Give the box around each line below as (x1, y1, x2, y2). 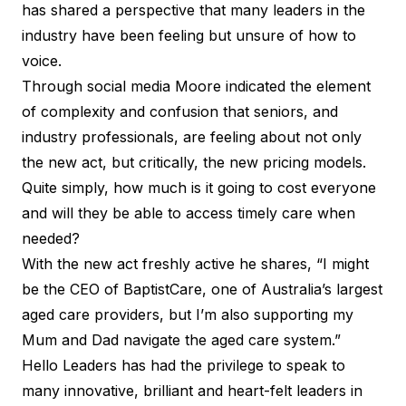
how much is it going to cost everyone (113, 178, 376, 197)
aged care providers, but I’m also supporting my (22, 304, 353, 324)
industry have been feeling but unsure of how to (22, 25, 356, 44)
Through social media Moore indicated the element (22, 76, 371, 95)
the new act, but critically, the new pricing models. (22, 152, 366, 171)
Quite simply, (22, 178, 113, 197)
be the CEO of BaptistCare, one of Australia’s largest (22, 279, 382, 298)
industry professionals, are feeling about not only (22, 127, 362, 146)
